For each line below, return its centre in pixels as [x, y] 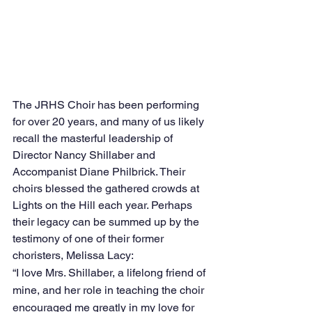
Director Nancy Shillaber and [85, 155]
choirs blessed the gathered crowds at [107, 188]
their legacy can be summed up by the [107, 221]
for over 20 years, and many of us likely [110, 121]
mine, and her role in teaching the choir [110, 290]
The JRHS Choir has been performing [107, 104]
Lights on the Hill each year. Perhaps [104, 205]
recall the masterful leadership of [94, 138]
